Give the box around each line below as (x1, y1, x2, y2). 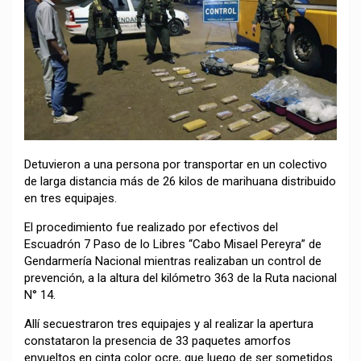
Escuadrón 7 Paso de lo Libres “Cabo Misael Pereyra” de (24, 236, 322, 251)
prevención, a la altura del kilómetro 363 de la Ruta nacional (24, 270, 337, 285)
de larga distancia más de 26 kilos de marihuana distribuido (24, 173, 336, 189)
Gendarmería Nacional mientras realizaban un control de (24, 253, 322, 268)
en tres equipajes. (24, 190, 117, 205)
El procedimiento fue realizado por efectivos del (24, 219, 278, 234)
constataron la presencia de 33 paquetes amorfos (24, 333, 291, 348)
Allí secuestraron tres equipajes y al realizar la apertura (24, 316, 313, 331)
